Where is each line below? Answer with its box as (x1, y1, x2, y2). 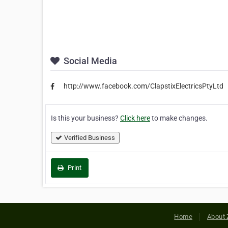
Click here (120, 113, 150, 122)
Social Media (62, 55, 117, 67)
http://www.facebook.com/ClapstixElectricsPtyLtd (64, 82, 223, 91)
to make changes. (150, 113, 208, 122)
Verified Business (64, 133, 115, 141)
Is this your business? (51, 113, 120, 122)
